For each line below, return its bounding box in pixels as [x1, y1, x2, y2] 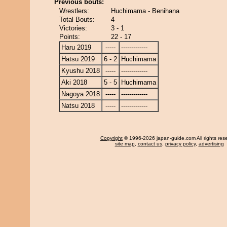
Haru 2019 [61, 44, 91, 51]
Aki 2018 [61, 79, 87, 86]
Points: [59, 33, 80, 41]
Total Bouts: [59, 16, 95, 23]
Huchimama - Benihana [111, 7, 179, 15]
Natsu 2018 [61, 102, 95, 109]
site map [115, 141, 135, 146]
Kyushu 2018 [61, 67, 100, 74]
